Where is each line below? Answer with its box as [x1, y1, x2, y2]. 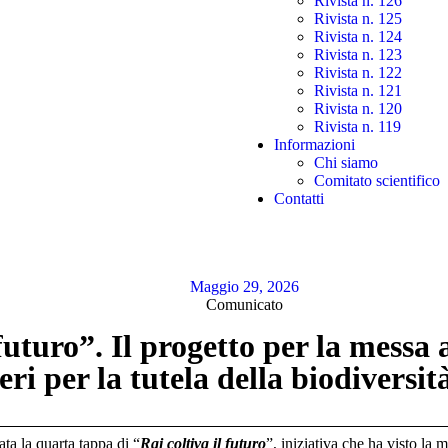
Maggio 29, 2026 [189, 278, 299, 295]
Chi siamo [314, 154, 378, 171]
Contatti [274, 190, 324, 207]
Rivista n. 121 [314, 82, 402, 99]
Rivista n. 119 [314, 118, 401, 135]
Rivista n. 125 [314, 10, 402, 27]
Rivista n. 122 [314, 64, 402, 81]
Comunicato [205, 296, 283, 313]
